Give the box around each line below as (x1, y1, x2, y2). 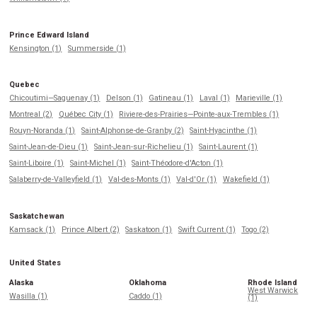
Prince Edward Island (9, 30, 90, 40)
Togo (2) (241, 224, 270, 234)
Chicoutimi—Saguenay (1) (9, 93, 100, 103)
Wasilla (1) (9, 291, 48, 301)
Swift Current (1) (178, 224, 236, 234)
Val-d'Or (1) (176, 175, 217, 185)
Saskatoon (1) (125, 224, 173, 234)
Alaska (9, 277, 34, 287)
